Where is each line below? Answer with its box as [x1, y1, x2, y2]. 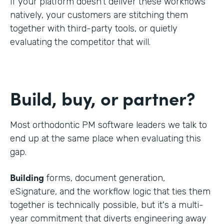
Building [10, 170, 44, 183]
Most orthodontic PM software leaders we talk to [10, 119, 207, 130]
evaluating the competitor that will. [10, 36, 150, 47]
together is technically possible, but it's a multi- [10, 199, 203, 210]
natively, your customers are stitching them [10, 9, 188, 20]
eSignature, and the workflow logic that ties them [10, 185, 210, 197]
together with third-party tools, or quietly [10, 22, 177, 34]
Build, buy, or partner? [10, 84, 195, 110]
